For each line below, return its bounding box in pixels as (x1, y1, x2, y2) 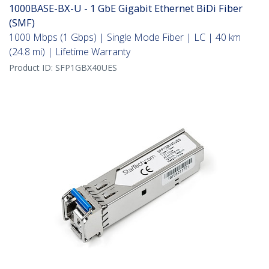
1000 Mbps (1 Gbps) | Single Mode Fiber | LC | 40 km (9, 31, 241, 44)
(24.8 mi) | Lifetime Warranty (9, 45, 130, 59)
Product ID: (9, 62, 55, 74)
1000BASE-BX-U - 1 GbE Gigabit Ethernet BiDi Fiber (9, 1, 243, 16)
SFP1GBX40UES (55, 62, 117, 74)
